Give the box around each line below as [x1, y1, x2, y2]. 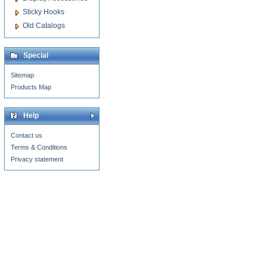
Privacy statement [11, 156, 63, 163]
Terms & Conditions [11, 144, 67, 151]
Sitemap [11, 72, 34, 79]
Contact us [11, 132, 42, 139]
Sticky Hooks [23, 8, 64, 16]
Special [23, 51, 48, 60]
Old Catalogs [23, 21, 65, 30]
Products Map [11, 83, 51, 91]
